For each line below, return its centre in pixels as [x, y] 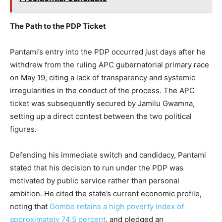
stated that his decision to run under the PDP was [97, 168]
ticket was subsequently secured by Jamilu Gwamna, [102, 104]
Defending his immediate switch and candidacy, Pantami [108, 155]
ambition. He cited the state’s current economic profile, [106, 194]
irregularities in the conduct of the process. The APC [102, 91]
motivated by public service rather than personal [95, 181]
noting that [30, 207]
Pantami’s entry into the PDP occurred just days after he [108, 52]
